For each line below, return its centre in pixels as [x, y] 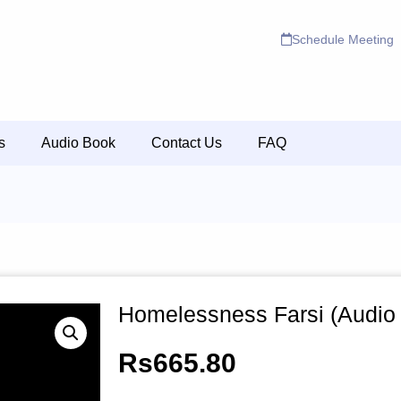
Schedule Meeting [343, 39]
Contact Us [187, 143]
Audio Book [78, 143]
